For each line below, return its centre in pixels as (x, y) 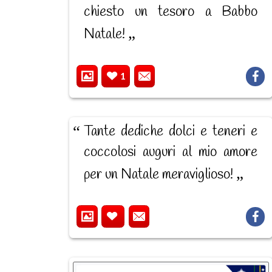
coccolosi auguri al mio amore (171, 152)
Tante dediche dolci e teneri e (171, 131)
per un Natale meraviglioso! (160, 175)
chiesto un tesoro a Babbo (171, 12)
